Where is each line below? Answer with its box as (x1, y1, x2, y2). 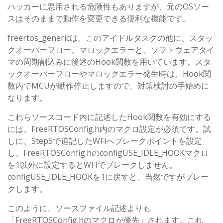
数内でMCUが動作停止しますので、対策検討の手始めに (7, 80, 209, 92)
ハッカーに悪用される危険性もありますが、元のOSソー (7, 1, 209, 12)
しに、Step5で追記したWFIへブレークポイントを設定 (7, 135, 202, 147)
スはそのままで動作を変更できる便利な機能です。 (7, 13, 191, 24)
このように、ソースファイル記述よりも (7, 203, 151, 214)
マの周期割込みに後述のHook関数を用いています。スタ (7, 56, 211, 68)
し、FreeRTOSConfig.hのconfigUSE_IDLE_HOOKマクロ (7, 147, 209, 159)
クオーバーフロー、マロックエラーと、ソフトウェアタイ (7, 44, 215, 56)
